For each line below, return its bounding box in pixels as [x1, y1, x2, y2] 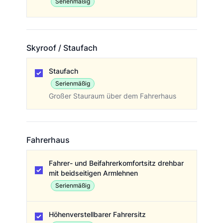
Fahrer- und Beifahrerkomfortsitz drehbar [48, 159, 184, 168]
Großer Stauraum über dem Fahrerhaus [48, 92, 176, 101]
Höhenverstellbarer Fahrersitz [48, 210, 146, 219]
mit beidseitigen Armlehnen [48, 169, 138, 178]
